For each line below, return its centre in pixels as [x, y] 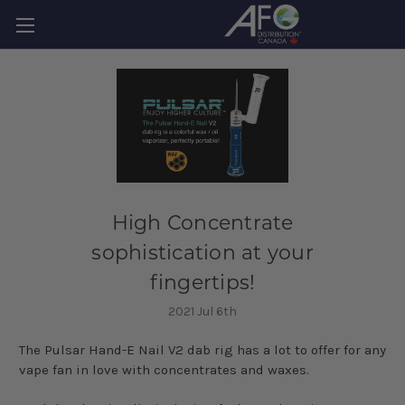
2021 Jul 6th [202, 312]
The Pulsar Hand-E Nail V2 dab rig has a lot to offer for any [202, 350]
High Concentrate [202, 223]
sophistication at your [202, 253]
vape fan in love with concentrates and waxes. [164, 370]
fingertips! [202, 283]
